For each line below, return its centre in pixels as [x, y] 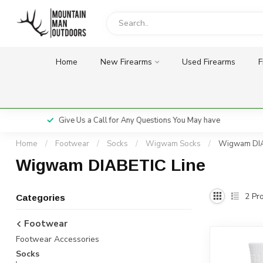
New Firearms [126, 62]
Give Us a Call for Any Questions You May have [138, 120]
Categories [41, 198]
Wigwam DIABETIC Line [111, 165]
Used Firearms [208, 62]
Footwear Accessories [58, 239]
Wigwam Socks [173, 144]
